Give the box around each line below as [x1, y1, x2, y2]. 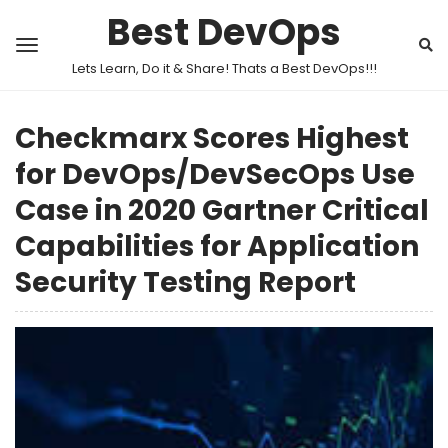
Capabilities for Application [15, 227, 419, 266]
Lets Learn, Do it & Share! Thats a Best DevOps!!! [71, 59, 377, 78]
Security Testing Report [15, 263, 356, 302]
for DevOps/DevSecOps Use [15, 155, 415, 194]
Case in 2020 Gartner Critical [15, 191, 429, 230]
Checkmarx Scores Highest [15, 119, 409, 158]
